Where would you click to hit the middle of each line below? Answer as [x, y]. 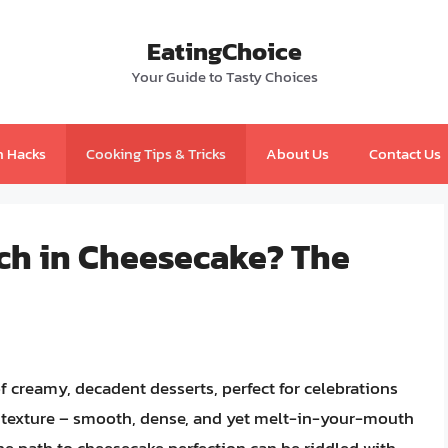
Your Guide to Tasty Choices [224, 76]
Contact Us [404, 153]
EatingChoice [224, 51]
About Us [297, 153]
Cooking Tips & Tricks [155, 153]
